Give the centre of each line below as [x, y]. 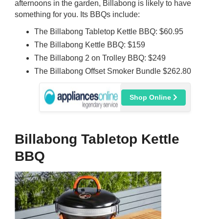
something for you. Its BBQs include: [77, 14]
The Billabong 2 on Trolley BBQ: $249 [100, 58]
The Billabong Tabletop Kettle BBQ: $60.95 [109, 32]
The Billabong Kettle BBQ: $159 [90, 45]
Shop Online [151, 97]
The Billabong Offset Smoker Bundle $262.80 [113, 71]
